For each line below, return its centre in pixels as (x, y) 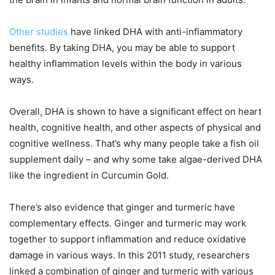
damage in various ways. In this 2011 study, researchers (130, 255)
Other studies (39, 32)
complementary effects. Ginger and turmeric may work (128, 223)
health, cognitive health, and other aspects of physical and (135, 128)
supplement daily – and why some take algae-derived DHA (136, 160)
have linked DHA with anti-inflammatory (155, 32)
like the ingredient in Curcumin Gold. (89, 176)
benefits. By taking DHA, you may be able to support (122, 48)
